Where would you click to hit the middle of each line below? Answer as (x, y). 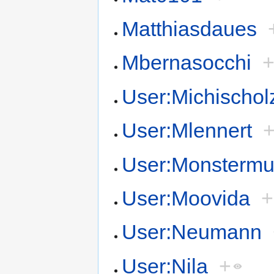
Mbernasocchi (187, 63)
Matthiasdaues (190, 29)
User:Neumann (192, 232)
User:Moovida (186, 198)
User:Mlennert (187, 131)
